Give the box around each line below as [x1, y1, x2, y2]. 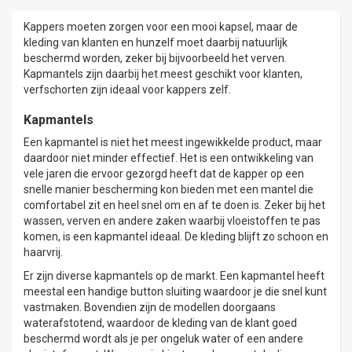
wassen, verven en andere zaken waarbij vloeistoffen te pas [24, 214, 321, 227]
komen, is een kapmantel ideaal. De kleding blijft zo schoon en [24, 229, 328, 243]
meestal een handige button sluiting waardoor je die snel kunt [24, 284, 327, 298]
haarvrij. [24, 245, 63, 258]
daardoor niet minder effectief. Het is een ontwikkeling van [24, 151, 313, 164]
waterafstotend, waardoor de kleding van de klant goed [24, 316, 297, 329]
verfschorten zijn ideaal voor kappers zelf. [24, 82, 231, 96]
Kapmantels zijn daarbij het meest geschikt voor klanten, [24, 67, 302, 80]
